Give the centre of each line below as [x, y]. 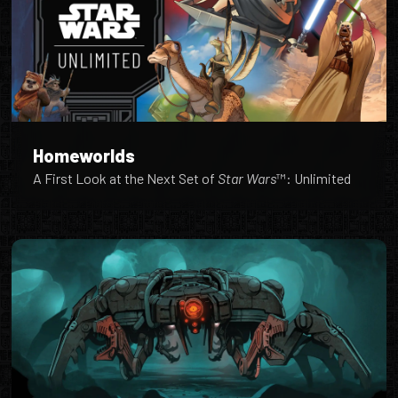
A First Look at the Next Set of [126, 178]
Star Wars [247, 178]
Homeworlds [84, 155]
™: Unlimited [314, 178]
